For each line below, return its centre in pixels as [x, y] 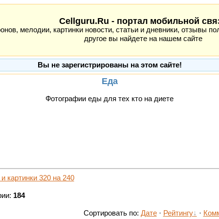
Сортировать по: [112, 213]
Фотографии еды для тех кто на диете [109, 99]
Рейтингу [178, 213]
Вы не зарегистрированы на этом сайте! [110, 65]
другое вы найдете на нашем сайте [143, 39]
